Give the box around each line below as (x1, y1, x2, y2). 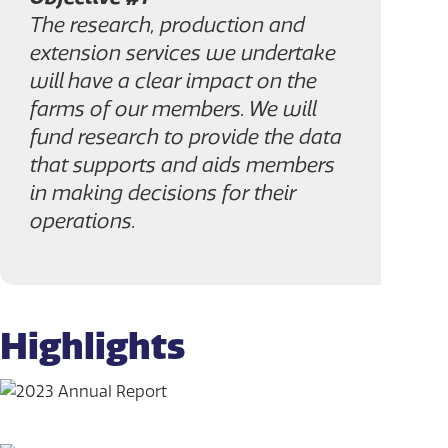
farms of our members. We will (30, 96, 316, 121)
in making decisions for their (30, 180, 296, 205)
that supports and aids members (30, 152, 335, 177)
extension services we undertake (30, 40, 336, 65)
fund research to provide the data (30, 124, 342, 149)
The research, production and (30, 12, 305, 37)
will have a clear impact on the (30, 68, 317, 93)
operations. (30, 208, 136, 233)
